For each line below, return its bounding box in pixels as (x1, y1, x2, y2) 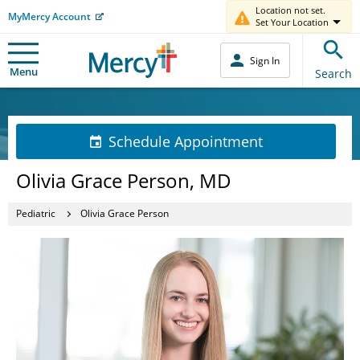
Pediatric (16, 207, 55, 220)
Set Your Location (256, 16, 329, 28)
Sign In (250, 53, 280, 67)
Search (315, 65, 352, 81)
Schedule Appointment (108, 131, 263, 151)
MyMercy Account (8, 9, 91, 23)
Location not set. (256, 4, 325, 16)
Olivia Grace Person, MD (16, 166, 231, 194)
